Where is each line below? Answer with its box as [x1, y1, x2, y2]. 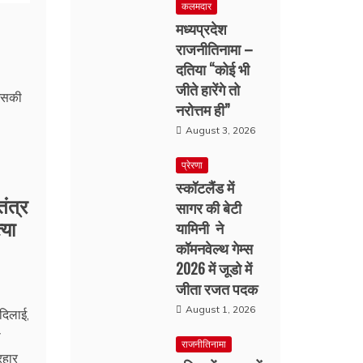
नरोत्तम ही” [176, 99, 230, 120]
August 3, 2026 [186, 124, 256, 136]
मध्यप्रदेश [176, 18, 228, 39]
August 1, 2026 [186, 303, 256, 315]
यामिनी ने [176, 217, 224, 238]
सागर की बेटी [176, 197, 242, 218]
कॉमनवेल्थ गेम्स [176, 237, 254, 258]
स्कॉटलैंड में [176, 177, 235, 198]
